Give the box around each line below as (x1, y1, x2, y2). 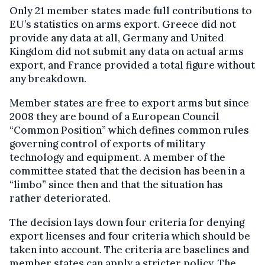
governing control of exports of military (9, 137, 205, 151)
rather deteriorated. (9, 192, 111, 205)
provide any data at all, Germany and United (9, 31, 224, 45)
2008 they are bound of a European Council (9, 110, 219, 124)
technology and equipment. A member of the (9, 151, 225, 164)
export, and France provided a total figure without (9, 59, 255, 72)
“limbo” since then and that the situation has (9, 178, 223, 192)
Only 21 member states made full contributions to (9, 4, 252, 18)
